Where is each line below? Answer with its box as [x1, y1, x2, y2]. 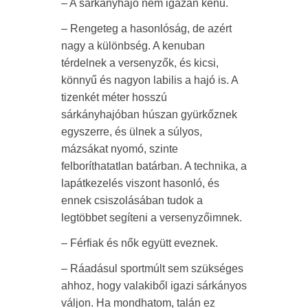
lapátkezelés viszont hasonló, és [61, 177, 219, 189]
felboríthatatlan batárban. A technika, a [61, 159, 247, 172]
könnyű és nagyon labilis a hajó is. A [61, 74, 238, 86]
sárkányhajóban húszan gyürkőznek [61, 108, 237, 120]
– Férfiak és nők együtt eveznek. [61, 236, 218, 249]
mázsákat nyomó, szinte [61, 142, 178, 155]
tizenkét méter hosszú [61, 91, 167, 103]
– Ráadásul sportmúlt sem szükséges [61, 262, 243, 274]
